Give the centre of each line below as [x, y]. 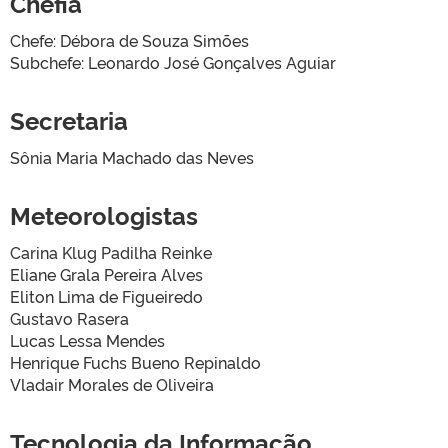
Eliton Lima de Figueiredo [106, 296]
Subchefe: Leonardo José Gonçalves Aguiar [173, 62]
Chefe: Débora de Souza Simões [129, 40]
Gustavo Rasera [69, 318]
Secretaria [69, 119]
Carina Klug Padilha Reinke [111, 252]
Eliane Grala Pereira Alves [106, 274]
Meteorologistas [104, 214]
